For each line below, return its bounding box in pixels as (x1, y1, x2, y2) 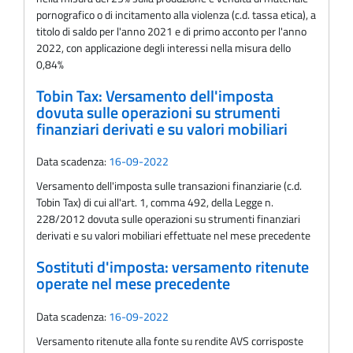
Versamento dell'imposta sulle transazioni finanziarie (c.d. (36, 177, 302, 195)
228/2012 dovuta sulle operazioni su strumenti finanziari (36, 210, 300, 228)
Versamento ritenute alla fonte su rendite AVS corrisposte (36, 332, 303, 349)
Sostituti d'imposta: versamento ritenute (36, 255, 309, 280)
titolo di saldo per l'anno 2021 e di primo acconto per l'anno (36, 23, 307, 40)
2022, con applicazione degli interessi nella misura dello (36, 39, 291, 57)
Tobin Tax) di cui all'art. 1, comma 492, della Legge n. (36, 194, 273, 211)
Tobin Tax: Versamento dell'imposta (36, 84, 273, 108)
